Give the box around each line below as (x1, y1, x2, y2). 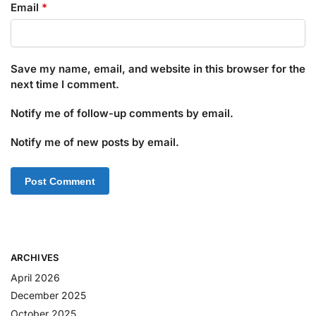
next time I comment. (11, 77, 119, 91)
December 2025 (11, 289, 86, 302)
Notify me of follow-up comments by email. (11, 107, 233, 121)
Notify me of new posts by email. (11, 135, 179, 150)
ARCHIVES (11, 252, 59, 264)
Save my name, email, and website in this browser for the (11, 61, 305, 75)
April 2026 (11, 271, 60, 284)
